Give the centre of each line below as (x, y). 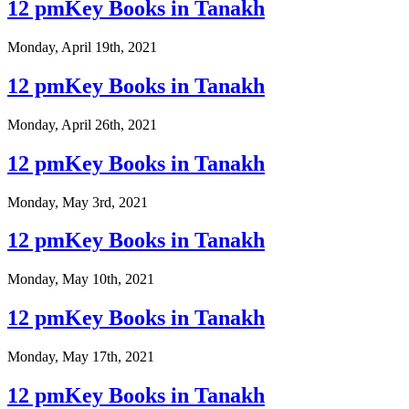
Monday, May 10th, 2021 (81, 279)
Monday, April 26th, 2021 (82, 124)
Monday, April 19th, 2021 (82, 47)
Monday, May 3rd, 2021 (78, 202)
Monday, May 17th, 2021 (81, 357)
